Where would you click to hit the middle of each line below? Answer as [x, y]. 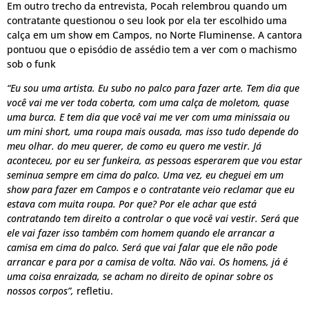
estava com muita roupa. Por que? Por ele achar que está [132, 203]
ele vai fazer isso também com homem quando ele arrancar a [141, 232]
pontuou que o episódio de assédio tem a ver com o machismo [152, 49]
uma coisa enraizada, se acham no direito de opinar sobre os [140, 276]
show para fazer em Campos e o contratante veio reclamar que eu [151, 189]
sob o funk [31, 63]
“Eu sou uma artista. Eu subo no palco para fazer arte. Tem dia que [153, 88]
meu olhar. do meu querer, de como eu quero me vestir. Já [134, 146]
